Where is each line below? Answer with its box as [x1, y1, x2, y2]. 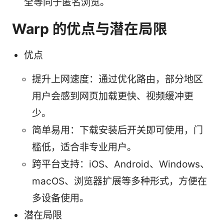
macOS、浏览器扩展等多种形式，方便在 [32, 175, 207, 187]
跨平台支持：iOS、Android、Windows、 [32, 158, 209, 170]
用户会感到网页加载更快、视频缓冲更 [32, 90, 193, 102]
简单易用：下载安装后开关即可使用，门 [32, 124, 203, 136]
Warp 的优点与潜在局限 [12, 20, 167, 38]
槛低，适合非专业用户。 [32, 141, 136, 153]
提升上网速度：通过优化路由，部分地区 [32, 73, 203, 85]
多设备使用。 [32, 192, 89, 204]
